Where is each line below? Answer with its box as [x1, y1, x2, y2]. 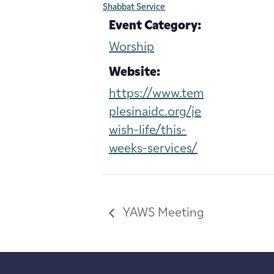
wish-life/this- [109, 124, 187, 137]
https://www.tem [109, 87, 204, 100]
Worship [109, 41, 154, 54]
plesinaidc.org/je [109, 106, 201, 119]
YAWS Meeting [120, 207, 204, 220]
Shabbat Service [103, 2, 165, 12]
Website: [109, 66, 160, 79]
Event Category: [109, 20, 201, 32]
